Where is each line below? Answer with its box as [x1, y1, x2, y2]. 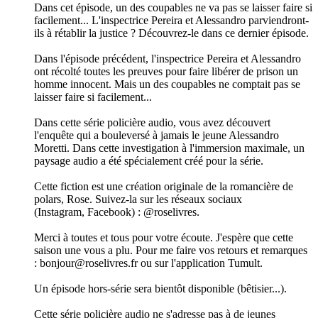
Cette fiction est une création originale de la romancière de [34, 180, 293, 193]
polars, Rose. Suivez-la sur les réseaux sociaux [34, 193, 242, 206]
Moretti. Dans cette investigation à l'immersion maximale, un [34, 142, 305, 155]
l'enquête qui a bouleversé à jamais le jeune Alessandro [34, 129, 279, 142]
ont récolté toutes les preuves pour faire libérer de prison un [34, 65, 298, 78]
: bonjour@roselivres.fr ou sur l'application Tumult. [34, 257, 263, 270]
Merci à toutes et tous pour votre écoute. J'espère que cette [34, 231, 293, 244]
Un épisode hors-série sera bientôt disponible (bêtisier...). [34, 283, 287, 295]
